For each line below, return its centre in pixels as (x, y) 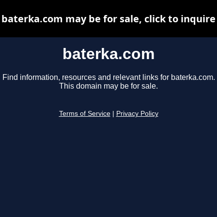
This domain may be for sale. (108, 86)
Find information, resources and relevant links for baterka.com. (108, 77)
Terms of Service (85, 114)
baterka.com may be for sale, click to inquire (108, 19)
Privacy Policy (137, 114)
